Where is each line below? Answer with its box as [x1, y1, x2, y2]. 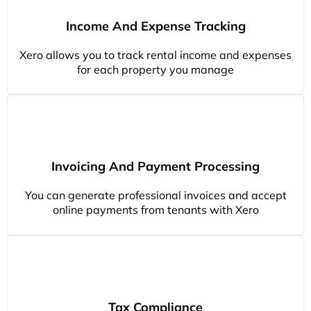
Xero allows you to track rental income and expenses [19, 48, 292, 62]
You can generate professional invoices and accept [24, 188, 287, 203]
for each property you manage [77, 62, 234, 77]
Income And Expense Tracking [65, 18, 246, 35]
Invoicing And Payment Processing [51, 158, 260, 175]
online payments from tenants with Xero [52, 203, 259, 217]
